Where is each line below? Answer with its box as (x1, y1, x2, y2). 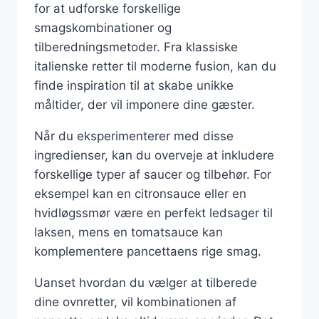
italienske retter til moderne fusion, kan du (34, 59, 276, 73)
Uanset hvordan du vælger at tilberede (34, 276, 257, 290)
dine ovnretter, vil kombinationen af (34, 295, 236, 309)
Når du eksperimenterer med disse (34, 129, 234, 143)
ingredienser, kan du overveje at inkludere (34, 148, 274, 162)
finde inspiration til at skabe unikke (34, 78, 234, 93)
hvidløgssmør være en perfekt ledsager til (34, 206, 273, 220)
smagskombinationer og (34, 21, 172, 35)
